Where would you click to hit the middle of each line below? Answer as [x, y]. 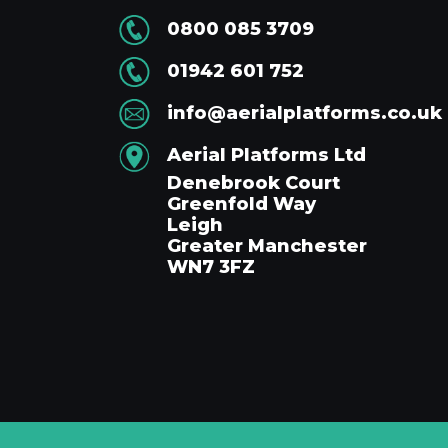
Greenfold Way [241, 203]
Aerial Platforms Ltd [266, 154]
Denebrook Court [253, 182]
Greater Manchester [267, 245]
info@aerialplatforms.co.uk [304, 112]
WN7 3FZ [211, 266]
